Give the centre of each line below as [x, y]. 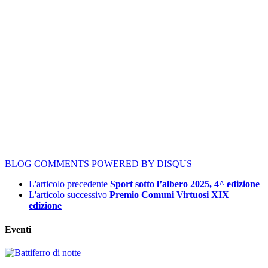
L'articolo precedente [68, 184]
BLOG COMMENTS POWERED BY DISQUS [98, 164]
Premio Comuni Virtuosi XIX [169, 195]
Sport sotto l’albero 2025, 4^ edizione [185, 184]
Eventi [18, 229]
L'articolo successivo [68, 195]
